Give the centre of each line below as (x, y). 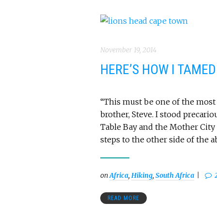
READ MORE (124, 198)
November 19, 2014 (128, 50)
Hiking (142, 175)
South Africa (175, 175)
